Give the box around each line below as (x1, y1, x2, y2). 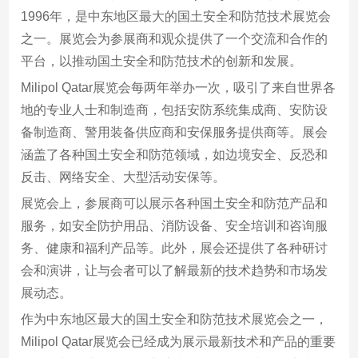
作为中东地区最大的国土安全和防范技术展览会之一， (21, 312, 328, 326)
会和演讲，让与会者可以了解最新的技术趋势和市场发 (21, 263, 328, 277)
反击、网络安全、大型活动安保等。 (21, 169, 226, 184)
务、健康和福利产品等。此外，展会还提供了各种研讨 (21, 241, 328, 255)
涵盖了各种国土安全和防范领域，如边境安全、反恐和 (21, 147, 328, 161)
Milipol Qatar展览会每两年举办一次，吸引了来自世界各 (21, 80, 336, 94)
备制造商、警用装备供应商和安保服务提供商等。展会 (21, 125, 328, 139)
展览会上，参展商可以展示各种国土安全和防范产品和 (21, 196, 328, 210)
